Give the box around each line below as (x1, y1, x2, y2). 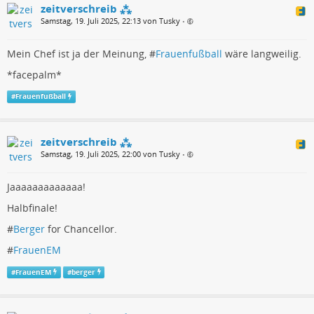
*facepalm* (7, 68, 62, 82)
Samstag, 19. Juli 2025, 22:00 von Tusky (41, 149, 180, 160)
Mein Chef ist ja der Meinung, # (7, 47, 156, 61)
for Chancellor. (45, 222, 117, 236)
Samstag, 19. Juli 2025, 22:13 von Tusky (41, 15, 180, 27)
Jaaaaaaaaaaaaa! (7, 180, 86, 194)
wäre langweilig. (222, 47, 301, 61)
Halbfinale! (7, 201, 57, 215)
